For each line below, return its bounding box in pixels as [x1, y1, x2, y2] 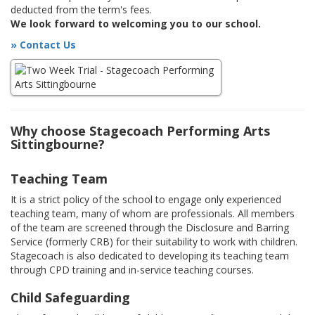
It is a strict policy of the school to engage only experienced [11, 193, 281, 207]
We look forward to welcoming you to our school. [11, 17, 261, 31]
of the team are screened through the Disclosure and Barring [11, 221, 289, 235]
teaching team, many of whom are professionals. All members [11, 207, 295, 221]
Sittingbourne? [11, 136, 105, 153]
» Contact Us [11, 38, 76, 52]
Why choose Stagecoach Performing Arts [11, 122, 270, 140]
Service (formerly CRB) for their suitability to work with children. [11, 235, 297, 249]
